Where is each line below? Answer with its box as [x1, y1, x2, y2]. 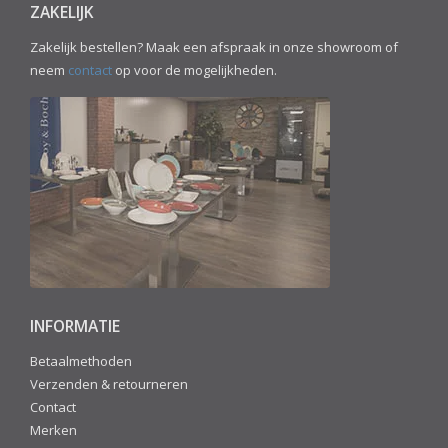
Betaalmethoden [30, 352, 132, 371]
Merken [30, 421, 77, 440]
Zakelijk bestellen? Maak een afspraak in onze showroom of [30, 38, 398, 57]
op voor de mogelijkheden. [112, 61, 277, 80]
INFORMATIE [30, 315, 120, 338]
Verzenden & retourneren [30, 375, 188, 394]
